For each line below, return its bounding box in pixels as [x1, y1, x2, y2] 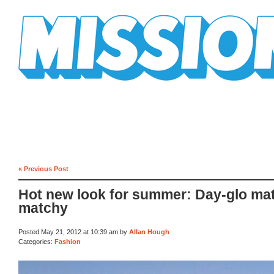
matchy [18, 201, 68, 217]
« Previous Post [18, 165, 68, 172]
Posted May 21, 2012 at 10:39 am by [18, 228, 129, 236]
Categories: [18, 237, 54, 245]
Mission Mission [18, 81, 87, 90]
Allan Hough [129, 228, 169, 236]
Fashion [54, 237, 81, 245]
